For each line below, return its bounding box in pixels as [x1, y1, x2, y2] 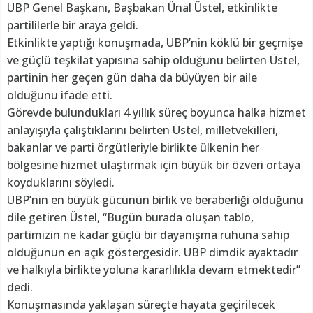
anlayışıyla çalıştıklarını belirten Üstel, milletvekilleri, [7, 122, 278, 138]
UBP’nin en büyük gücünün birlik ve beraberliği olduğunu [7, 192, 303, 208]
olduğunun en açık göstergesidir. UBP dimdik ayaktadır [7, 245, 298, 261]
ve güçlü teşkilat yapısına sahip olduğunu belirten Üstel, [7, 52, 300, 68]
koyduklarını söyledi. [7, 175, 115, 191]
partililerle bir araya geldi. [7, 17, 138, 34]
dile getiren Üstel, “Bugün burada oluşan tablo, [7, 210, 254, 226]
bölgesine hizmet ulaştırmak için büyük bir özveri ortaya [7, 157, 300, 173]
